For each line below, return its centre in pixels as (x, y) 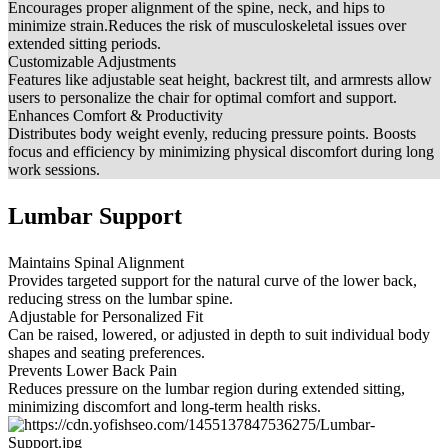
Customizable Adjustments (92, 62)
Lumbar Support (95, 216)
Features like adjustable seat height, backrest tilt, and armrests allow (220, 80)
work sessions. (54, 170)
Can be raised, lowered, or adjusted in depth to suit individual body (219, 335)
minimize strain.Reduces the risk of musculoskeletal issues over (207, 26)
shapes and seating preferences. (106, 353)
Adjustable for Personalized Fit (105, 317)
